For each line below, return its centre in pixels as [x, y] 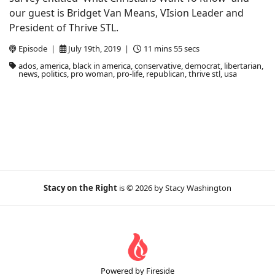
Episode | [37, 48]
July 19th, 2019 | [100, 48]
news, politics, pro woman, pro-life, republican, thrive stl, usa [127, 74]
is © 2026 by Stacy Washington [175, 188]
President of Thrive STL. [64, 28]
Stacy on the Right [81, 188]
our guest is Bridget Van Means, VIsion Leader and [126, 13]
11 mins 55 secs [171, 48]
